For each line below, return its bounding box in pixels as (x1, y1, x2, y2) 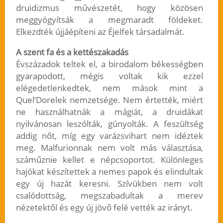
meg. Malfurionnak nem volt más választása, (15, 142, 204, 154)
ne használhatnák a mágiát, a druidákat (15, 106, 204, 118)
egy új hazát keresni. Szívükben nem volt (15, 178, 204, 190)
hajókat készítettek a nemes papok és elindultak (15, 166, 204, 178)
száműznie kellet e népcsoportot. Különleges (15, 154, 204, 166)
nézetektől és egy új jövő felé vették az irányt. (15, 202, 193, 214)
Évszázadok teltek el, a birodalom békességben (15, 58, 204, 70)
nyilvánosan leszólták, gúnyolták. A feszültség (15, 118, 204, 130)
